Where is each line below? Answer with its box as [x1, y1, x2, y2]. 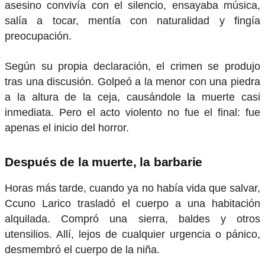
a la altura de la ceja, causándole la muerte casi [5, 91, 260, 103]
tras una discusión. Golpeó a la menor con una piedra [5, 75, 260, 88]
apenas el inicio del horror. [5, 121, 129, 134]
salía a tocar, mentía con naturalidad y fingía [5, 15, 260, 27]
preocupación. [5, 30, 72, 43]
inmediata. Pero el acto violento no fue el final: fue [5, 106, 260, 118]
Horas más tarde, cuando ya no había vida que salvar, [5, 182, 260, 194]
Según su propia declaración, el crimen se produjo [5, 60, 260, 72]
